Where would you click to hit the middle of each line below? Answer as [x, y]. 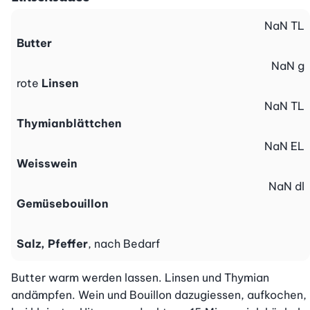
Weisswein [47, 164]
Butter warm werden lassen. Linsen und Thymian [140, 278]
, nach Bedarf [124, 244]
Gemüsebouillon [63, 204]
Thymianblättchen [69, 124]
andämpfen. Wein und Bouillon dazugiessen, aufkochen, [159, 295]
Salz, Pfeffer [52, 244]
